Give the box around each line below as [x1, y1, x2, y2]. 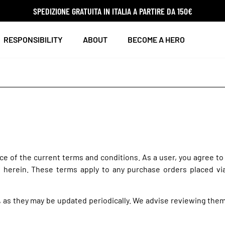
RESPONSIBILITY [4, 34, 63, 44]
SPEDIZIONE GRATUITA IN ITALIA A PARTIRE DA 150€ [33, 5, 192, 17]
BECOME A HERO [128, 34, 185, 44]
